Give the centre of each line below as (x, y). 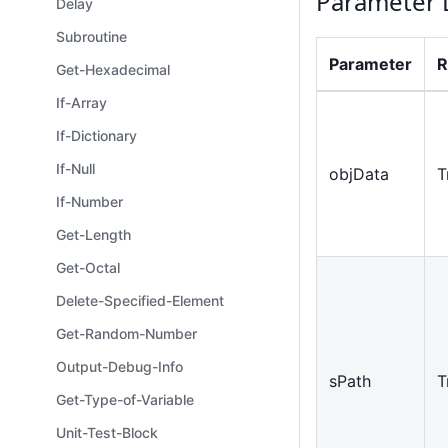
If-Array (81, 102)
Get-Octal (88, 267)
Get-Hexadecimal (113, 69)
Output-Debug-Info (119, 366)
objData (359, 173)
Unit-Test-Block (107, 432)
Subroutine (91, 36)
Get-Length (93, 234)
